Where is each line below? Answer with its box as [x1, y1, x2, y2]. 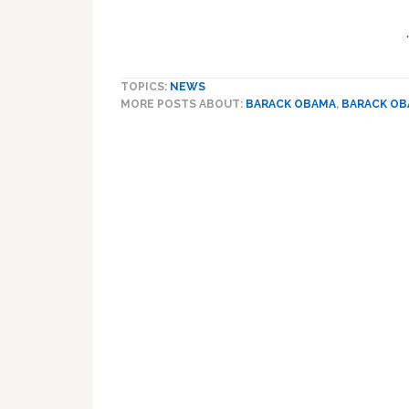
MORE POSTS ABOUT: [121, 98, 246, 111]
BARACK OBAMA [246, 98, 336, 111]
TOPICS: [121, 80, 170, 94]
